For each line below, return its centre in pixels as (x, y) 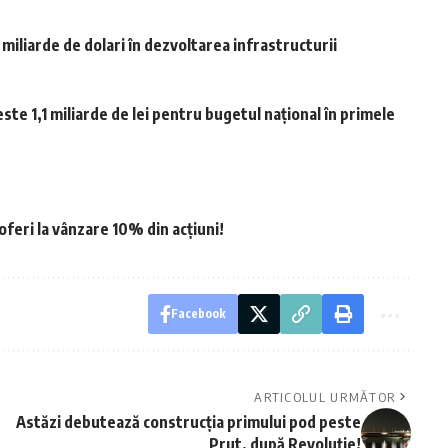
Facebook (198, 314)
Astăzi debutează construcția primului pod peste (188, 422)
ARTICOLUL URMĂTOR (325, 397)
